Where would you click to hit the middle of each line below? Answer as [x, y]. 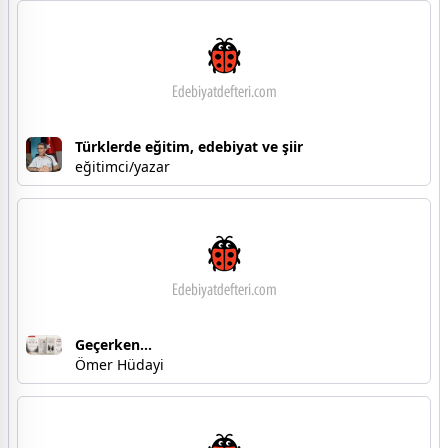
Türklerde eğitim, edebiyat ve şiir [189, 147]
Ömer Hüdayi [119, 365]
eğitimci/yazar [122, 167]
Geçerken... [113, 345]
